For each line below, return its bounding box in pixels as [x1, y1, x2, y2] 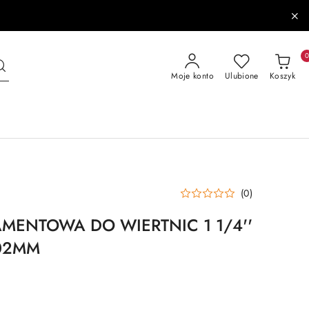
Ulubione [224, 70, 259, 82]
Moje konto [171, 70, 214, 82]
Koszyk [269, 70, 295, 82]
